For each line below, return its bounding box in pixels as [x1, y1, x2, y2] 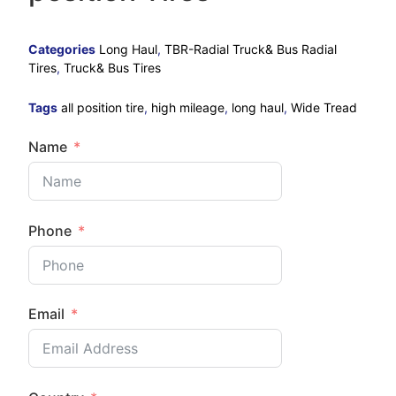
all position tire [61, 100, 145, 116]
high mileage [151, 100, 225, 116]
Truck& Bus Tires [64, 60, 162, 76]
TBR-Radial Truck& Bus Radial [164, 42, 338, 57]
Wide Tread [291, 100, 358, 116]
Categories [28, 42, 96, 57]
